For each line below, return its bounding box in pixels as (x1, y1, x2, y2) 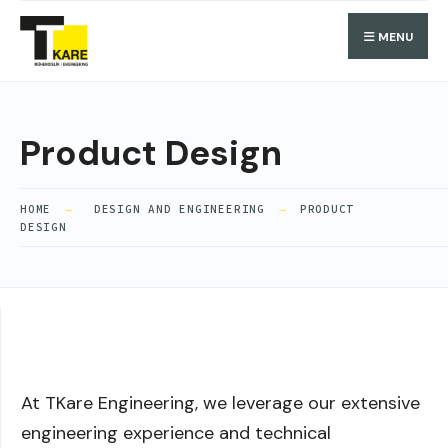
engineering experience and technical (21, 421, 331, 445)
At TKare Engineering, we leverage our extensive (21, 391, 420, 415)
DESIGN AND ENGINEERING (93, 202, 265, 216)
